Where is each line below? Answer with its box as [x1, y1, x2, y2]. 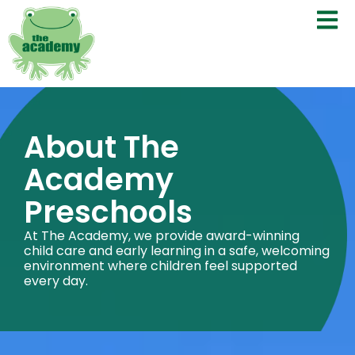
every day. [24, 271, 88, 290]
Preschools [24, 190, 193, 233]
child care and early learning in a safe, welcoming [24, 241, 330, 260]
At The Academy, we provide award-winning [24, 226, 300, 245]
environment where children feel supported [24, 256, 297, 275]
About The [24, 125, 179, 168]
